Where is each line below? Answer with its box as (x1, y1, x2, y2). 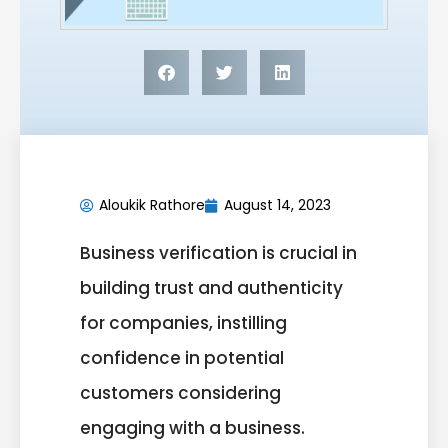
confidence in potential (80, 346, 284, 371)
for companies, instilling (80, 311, 287, 336)
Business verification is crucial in (80, 241, 357, 266)
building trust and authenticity (80, 276, 343, 301)
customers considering (80, 381, 281, 406)
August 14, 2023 (224, 195, 331, 216)
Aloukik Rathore (99, 195, 205, 216)
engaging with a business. (80, 416, 305, 441)
